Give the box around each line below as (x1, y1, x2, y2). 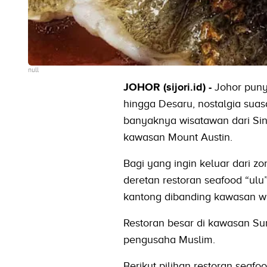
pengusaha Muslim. (123, 233, 215, 246)
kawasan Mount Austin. (123, 131, 232, 143)
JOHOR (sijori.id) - (123, 80, 215, 93)
